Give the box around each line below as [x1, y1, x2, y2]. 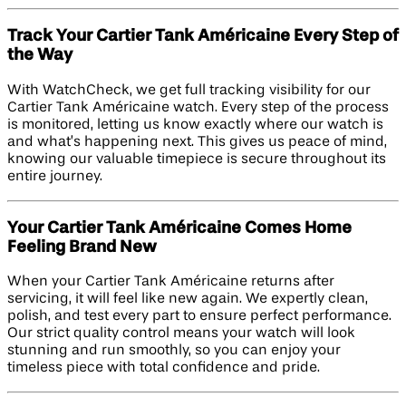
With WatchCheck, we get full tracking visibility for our [7, 82, 371, 98]
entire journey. [7, 169, 102, 184]
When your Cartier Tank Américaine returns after [7, 275, 334, 290]
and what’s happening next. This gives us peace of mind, [7, 134, 387, 150]
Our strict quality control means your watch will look [7, 326, 355, 342]
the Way [7, 47, 72, 64]
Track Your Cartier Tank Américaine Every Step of [7, 28, 399, 45]
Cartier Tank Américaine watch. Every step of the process [7, 100, 389, 115]
